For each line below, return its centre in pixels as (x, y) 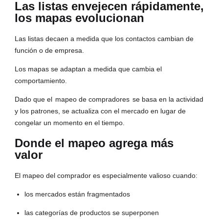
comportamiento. (41, 81)
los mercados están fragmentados (77, 194)
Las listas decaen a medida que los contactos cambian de (104, 39)
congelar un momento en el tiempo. (70, 123)
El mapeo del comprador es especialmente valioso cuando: (106, 176)
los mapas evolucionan (79, 18)
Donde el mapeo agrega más (94, 143)
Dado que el (34, 99)
